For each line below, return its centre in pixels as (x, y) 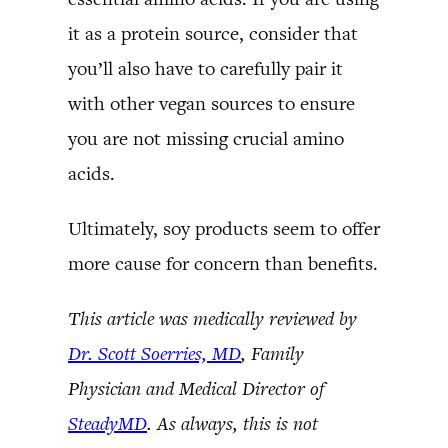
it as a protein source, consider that (213, 33)
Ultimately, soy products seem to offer (224, 228)
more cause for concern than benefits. (223, 263)
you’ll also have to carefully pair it (205, 68)
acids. (91, 173)
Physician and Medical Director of (196, 388)
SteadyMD (107, 423)
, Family (272, 353)
